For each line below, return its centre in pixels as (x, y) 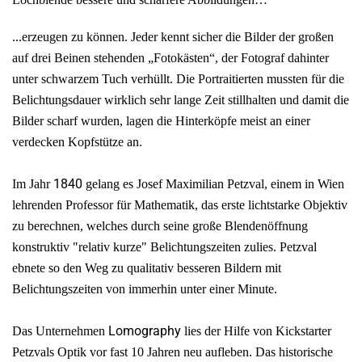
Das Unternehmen (60, 331)
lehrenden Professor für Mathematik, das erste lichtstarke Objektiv (180, 205)
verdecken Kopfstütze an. (77, 142)
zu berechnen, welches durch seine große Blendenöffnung (160, 226)
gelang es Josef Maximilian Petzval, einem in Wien (213, 184)
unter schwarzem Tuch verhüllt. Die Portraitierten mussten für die (178, 79)
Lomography (145, 331)
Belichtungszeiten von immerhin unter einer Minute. (145, 289)
